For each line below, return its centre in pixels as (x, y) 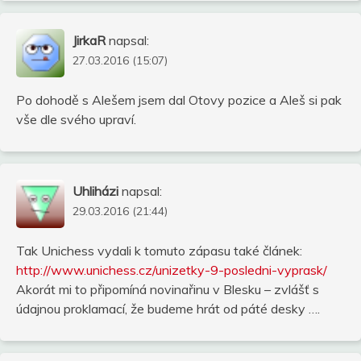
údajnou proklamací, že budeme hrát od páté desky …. (168, 308)
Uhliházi (95, 191)
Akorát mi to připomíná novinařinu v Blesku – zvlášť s (168, 289)
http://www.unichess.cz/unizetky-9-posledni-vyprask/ (172, 270)
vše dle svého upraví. (76, 119)
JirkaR (89, 40)
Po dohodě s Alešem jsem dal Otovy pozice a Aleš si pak (179, 100)
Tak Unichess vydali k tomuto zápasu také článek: (159, 250)
